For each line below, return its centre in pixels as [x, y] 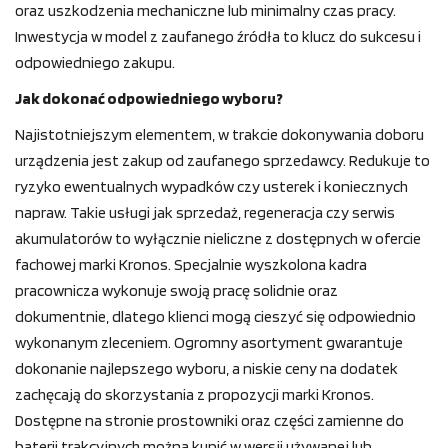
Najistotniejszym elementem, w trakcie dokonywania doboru [219, 135]
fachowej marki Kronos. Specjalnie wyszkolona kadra [191, 265]
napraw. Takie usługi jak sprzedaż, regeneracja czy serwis [205, 213]
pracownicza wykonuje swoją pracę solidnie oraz [176, 291]
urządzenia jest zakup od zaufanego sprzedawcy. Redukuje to [222, 161]
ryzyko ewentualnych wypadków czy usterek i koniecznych [211, 187]
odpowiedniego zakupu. [95, 63]
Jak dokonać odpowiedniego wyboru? [149, 99]
